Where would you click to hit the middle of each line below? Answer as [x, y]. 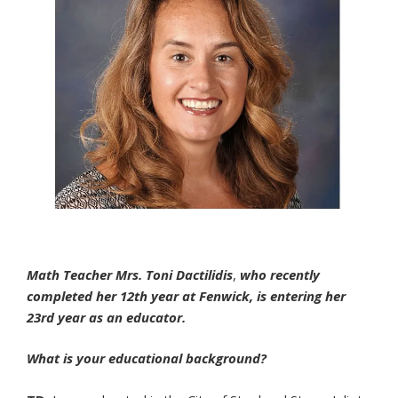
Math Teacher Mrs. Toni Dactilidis [130, 274]
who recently [280, 274]
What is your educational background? [147, 358]
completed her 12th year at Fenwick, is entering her [186, 295]
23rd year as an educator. [106, 317]
